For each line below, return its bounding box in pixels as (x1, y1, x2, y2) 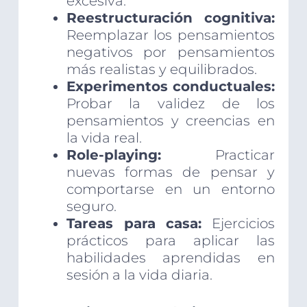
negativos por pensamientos (66, 44, 275, 61)
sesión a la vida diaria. (66, 267, 212, 284)
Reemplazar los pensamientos (66, 27, 275, 44)
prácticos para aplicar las (66, 232, 275, 249)
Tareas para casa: (66, 215, 202, 232)
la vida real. (66, 130, 142, 147)
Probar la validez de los (66, 95, 275, 112)
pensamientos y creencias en (66, 112, 275, 130)
